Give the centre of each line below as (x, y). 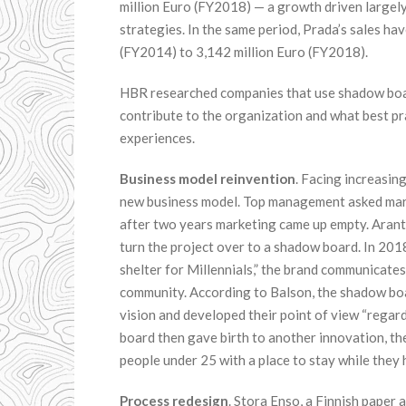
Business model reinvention (208, 179)
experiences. (157, 138)
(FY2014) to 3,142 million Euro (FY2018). (244, 52)
